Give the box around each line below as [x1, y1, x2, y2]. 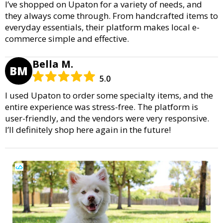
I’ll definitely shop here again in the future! [5, 123, 171, 135]
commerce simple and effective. [5, 32, 129, 44]
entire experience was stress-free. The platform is [5, 101, 198, 112]
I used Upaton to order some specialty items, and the [5, 89, 213, 101]
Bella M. [32, 57, 73, 71]
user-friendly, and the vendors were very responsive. [5, 112, 209, 124]
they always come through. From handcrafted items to [5, 9, 218, 21]
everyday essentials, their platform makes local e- [5, 21, 200, 33]
